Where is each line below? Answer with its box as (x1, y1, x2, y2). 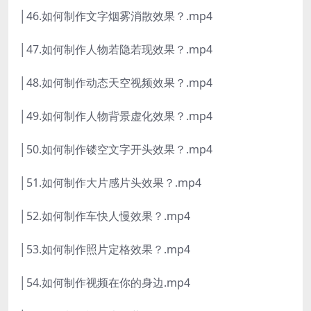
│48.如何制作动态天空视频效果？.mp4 (19, 75, 212, 91)
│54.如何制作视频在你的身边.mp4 (19, 275, 190, 291)
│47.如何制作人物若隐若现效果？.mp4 (19, 42, 212, 58)
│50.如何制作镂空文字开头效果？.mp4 (19, 142, 212, 158)
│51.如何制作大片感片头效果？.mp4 (19, 175, 201, 191)
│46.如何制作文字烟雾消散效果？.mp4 (19, 8, 212, 24)
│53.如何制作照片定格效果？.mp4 (19, 242, 190, 258)
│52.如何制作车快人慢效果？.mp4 (19, 208, 190, 224)
